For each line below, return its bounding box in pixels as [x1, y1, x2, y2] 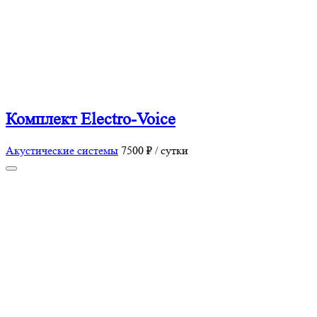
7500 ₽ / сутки [121, 144, 188, 158]
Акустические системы [6, 144, 118, 158]
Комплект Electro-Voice [6, 110, 175, 129]
